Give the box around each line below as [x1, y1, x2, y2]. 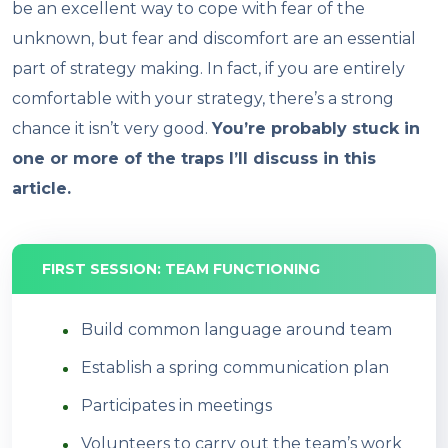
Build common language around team [80, 319, 392, 339]
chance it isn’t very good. [12, 118, 213, 138]
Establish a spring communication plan [80, 357, 389, 377]
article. [12, 178, 72, 198]
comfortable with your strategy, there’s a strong [12, 88, 395, 108]
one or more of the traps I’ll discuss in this [12, 148, 377, 168]
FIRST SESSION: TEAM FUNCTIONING [42, 259, 321, 278]
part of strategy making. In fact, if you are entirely [12, 58, 406, 78]
